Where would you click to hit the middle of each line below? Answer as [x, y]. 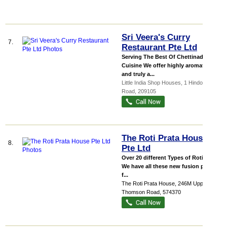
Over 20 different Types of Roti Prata [170, 158]
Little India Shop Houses [151, 83]
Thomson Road [141, 192]
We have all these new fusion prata [168, 166]
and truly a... [138, 74]
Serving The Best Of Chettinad [162, 57]
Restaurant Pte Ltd [159, 47]
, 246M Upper [192, 183]
